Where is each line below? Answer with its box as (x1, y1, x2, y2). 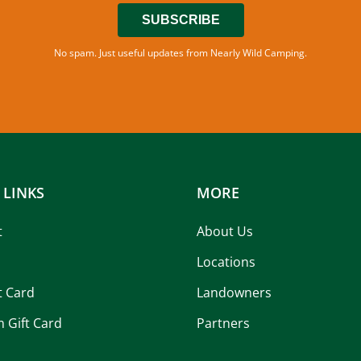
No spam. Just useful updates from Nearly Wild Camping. (54, 46, 307, 60)
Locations (197, 253, 255, 271)
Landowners (197, 284, 272, 301)
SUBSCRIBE (141, 13, 220, 27)
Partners (197, 314, 250, 332)
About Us (197, 222, 253, 240)
